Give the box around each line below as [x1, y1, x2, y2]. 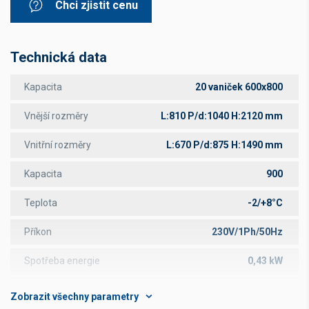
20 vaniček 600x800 [195, 81, 285, 92]
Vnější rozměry [24, 110, 88, 121]
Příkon [24, 226, 52, 237]
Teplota [24, 197, 57, 208]
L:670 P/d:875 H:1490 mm [166, 139, 285, 150]
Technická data [10, 49, 107, 66]
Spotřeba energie [24, 255, 100, 266]
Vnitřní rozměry [24, 139, 91, 150]
